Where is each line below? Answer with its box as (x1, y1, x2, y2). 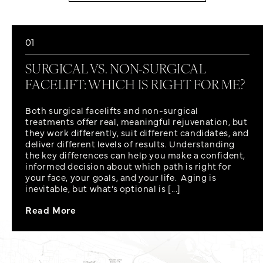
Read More (25, 203, 76, 217)
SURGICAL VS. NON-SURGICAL (25, 63, 206, 77)
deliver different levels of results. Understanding (25, 137, 235, 150)
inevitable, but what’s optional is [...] (25, 182, 181, 195)
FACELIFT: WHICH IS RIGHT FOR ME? (25, 79, 245, 93)
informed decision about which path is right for (25, 160, 232, 173)
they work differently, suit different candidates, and (25, 126, 249, 139)
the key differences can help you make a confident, (25, 149, 246, 161)
